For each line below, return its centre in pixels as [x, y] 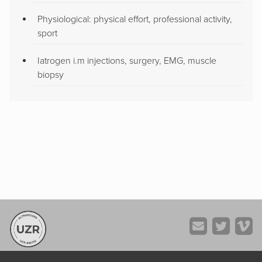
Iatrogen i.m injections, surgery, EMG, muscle [127, 61]
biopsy [51, 75]
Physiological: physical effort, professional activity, [135, 19]
